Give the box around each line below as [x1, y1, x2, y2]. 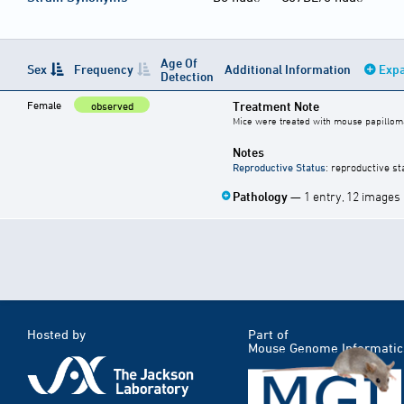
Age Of [161, 55, 197, 71]
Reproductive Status [233, 161, 326, 174]
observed [90, 99, 133, 113]
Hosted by [27, 326, 86, 343]
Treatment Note [233, 98, 319, 115]
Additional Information [225, 61, 353, 78]
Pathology [233, 188, 290, 205]
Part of [248, 326, 289, 343]
